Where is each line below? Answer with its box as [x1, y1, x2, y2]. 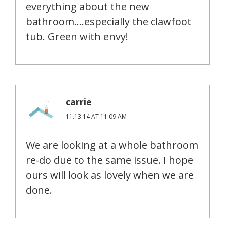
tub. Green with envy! [26, 30, 128, 44]
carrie [66, 96, 92, 108]
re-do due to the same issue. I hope [26, 153, 193, 167]
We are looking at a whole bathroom [26, 138, 198, 152]
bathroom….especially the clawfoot [26, 15, 191, 29]
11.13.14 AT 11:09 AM [66, 112, 127, 121]
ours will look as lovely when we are [26, 168, 194, 182]
